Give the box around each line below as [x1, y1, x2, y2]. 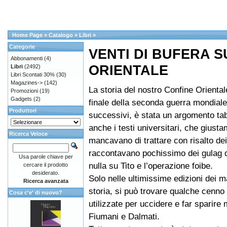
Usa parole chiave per [18, 154, 73, 160]
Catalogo [49, 32, 73, 38]
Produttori [9, 107, 36, 113]
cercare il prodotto [23, 162, 68, 168]
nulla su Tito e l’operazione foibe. [89, 161, 213, 171]
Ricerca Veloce [9, 131, 48, 137]
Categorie [9, 44, 35, 50]
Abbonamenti [11, 55, 43, 61]
